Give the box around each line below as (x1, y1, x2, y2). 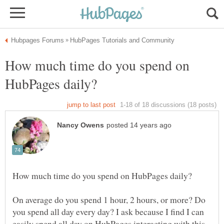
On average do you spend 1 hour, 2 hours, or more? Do (12, 193, 205, 206)
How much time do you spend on (5, 55, 189, 74)
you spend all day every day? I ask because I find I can (12, 205, 204, 218)
